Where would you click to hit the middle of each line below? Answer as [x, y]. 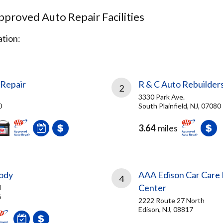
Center [152, 188]
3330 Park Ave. [162, 97]
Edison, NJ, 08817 [166, 209]
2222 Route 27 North [171, 200]
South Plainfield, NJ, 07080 [180, 106]
